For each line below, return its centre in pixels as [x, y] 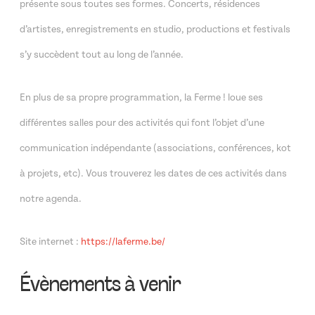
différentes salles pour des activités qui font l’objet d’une [142, 123]
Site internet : [50, 242]
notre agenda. [51, 199]
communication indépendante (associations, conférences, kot [155, 148]
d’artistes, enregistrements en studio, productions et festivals [155, 30]
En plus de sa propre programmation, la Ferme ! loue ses [141, 98]
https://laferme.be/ [123, 242]
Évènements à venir [100, 286]
